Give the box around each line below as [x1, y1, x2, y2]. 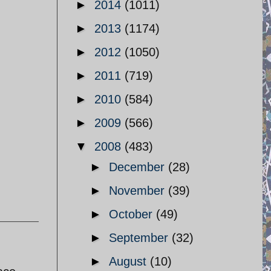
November [109, 184, 168, 197]
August [109, 255, 150, 268]
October [109, 207, 156, 221]
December [109, 160, 168, 174]
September [109, 231, 172, 244]
